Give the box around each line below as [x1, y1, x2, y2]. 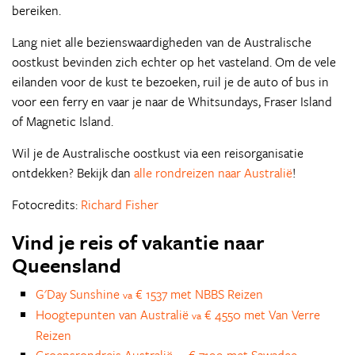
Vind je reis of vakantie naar [12, 227, 265, 257]
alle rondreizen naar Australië [134, 162, 292, 182]
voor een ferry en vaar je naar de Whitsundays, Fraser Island [12, 91, 332, 111]
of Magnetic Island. [12, 111, 113, 131]
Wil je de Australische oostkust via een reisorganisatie [12, 143, 303, 162]
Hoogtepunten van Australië [36, 304, 192, 324]
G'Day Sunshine [36, 284, 123, 303]
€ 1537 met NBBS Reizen [132, 284, 263, 303]
